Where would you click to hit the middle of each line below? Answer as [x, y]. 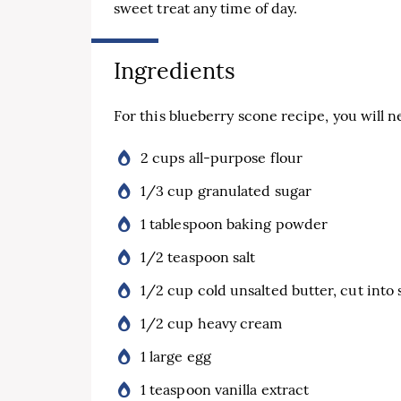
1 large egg [176, 356]
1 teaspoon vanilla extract [225, 389]
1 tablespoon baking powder [235, 223]
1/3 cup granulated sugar [226, 190]
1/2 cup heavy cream [212, 323]
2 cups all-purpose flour [222, 157]
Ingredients [175, 71]
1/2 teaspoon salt [198, 256]
